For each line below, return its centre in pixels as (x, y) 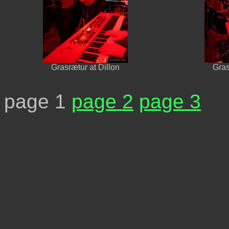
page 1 (38, 101)
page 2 (102, 101)
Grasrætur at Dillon (85, 67)
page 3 (170, 101)
